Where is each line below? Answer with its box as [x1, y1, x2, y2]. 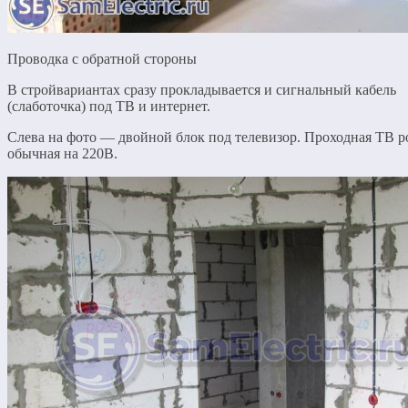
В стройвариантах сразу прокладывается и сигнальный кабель [7, 81, 396, 97]
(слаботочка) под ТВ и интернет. [7, 97, 210, 114]
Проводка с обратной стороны [7, 50, 197, 66]
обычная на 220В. [7, 145, 117, 161]
